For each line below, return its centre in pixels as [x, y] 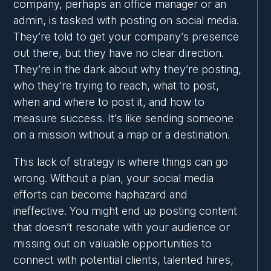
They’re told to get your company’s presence [126, 37]
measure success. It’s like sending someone [124, 119]
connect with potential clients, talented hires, [124, 260]
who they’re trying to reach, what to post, [116, 86]
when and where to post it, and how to [109, 102]
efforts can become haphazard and [101, 195]
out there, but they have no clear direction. [119, 53]
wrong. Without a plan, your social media [114, 178]
